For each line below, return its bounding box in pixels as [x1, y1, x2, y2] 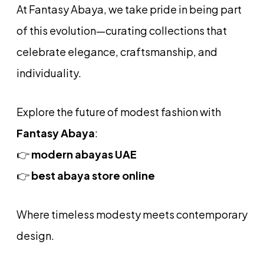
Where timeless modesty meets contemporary [16, 207, 247, 221]
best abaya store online [31, 168, 155, 182]
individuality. [16, 65, 81, 80]
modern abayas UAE [31, 147, 137, 161]
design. [16, 228, 187, 242]
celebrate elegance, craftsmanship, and [16, 44, 217, 58]
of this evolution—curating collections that [16, 23, 227, 37]
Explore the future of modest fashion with [16, 104, 221, 118]
